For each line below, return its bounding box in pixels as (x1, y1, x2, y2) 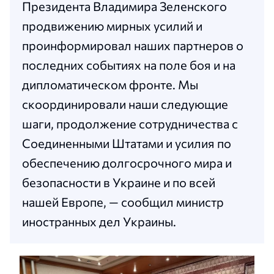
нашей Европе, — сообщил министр (22, 194, 224, 209)
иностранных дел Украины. (22, 214, 176, 229)
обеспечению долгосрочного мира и (22, 155, 232, 170)
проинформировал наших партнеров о (22, 38, 243, 53)
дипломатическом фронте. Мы (22, 77, 198, 92)
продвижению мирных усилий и (22, 18, 202, 33)
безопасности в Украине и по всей (22, 175, 215, 190)
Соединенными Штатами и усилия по (22, 136, 231, 150)
